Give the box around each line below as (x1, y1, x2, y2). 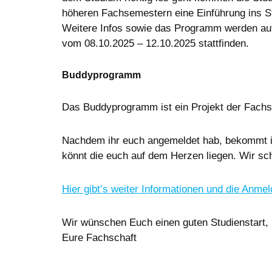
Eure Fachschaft (62, 232, 137, 244)
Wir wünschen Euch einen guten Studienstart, (62, 217, 268, 229)
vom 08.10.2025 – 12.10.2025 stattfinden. (62, 38, 249, 50)
